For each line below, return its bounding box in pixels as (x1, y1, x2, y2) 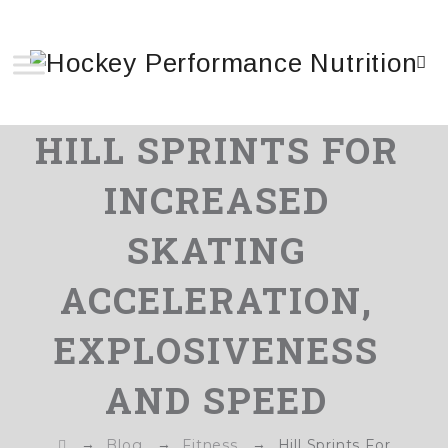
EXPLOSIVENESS (54, 326, 379, 374)
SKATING (126, 226, 307, 274)
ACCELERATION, (60, 276, 373, 324)
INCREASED (103, 176, 330, 224)
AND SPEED (105, 376, 328, 424)
